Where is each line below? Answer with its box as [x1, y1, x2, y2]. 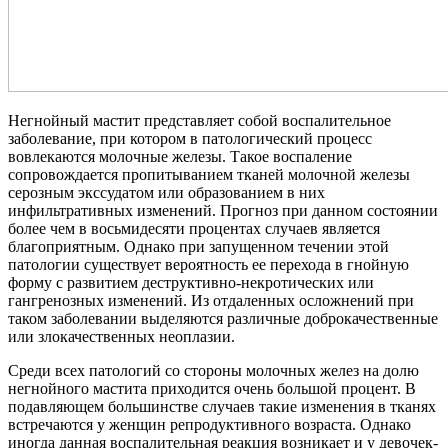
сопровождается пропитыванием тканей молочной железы [8, 165, 410, 183]
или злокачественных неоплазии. [8, 327, 235, 345]
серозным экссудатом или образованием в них [8, 183, 325, 201]
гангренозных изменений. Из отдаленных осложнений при [8, 291, 414, 309]
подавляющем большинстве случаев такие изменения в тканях [8, 397, 436, 415]
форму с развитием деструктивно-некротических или [8, 273, 374, 291]
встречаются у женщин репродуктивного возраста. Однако [8, 415, 411, 433]
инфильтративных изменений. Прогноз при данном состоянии [8, 201, 438, 219]
